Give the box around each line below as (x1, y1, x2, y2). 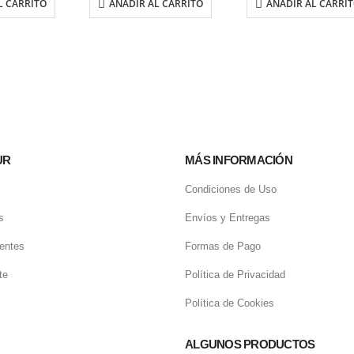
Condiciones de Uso (185, 183, 277, 196)
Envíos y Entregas (185, 212, 270, 224)
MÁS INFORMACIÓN (185, 153, 292, 168)
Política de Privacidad (185, 269, 285, 281)
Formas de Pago (185, 240, 261, 253)
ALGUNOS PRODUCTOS (185, 337, 315, 352)
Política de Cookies (185, 297, 274, 310)
